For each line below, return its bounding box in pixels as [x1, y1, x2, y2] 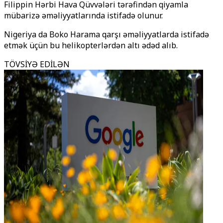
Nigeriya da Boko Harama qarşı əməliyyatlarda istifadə [4, 29, 209, 40]
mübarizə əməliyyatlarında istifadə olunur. [4, 10, 163, 21]
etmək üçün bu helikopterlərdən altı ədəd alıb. [4, 40, 178, 51]
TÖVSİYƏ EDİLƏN [4, 59, 70, 70]
